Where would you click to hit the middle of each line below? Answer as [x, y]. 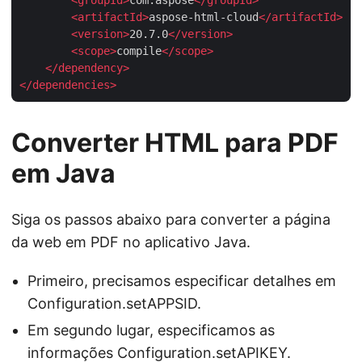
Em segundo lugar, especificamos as [151, 330]
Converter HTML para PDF [175, 142]
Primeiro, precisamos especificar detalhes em [182, 280]
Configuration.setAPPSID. [114, 303]
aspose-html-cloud [204, 17]
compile [139, 51]
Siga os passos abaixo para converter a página [171, 219]
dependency [90, 67]
